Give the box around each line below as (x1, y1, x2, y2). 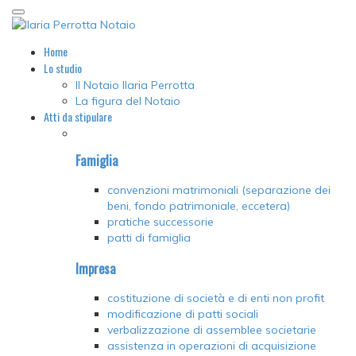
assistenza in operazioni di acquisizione (107, 338, 316, 353)
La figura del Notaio (75, 94, 180, 109)
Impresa (75, 257, 116, 278)
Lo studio (44, 60, 82, 77)
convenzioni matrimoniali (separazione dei (107, 183, 331, 198)
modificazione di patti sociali (107, 306, 258, 321)
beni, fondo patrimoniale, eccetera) (107, 199, 290, 214)
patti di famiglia (107, 230, 191, 246)
